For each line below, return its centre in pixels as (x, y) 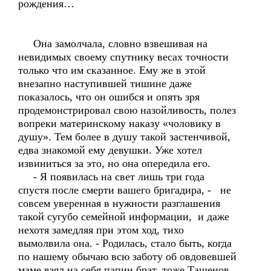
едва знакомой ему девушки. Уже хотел (110, 150)
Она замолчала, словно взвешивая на (113, 44)
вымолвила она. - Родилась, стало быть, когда (125, 243)
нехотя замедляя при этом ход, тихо (101, 230)
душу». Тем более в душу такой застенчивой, (124, 137)
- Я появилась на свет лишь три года (111, 177)
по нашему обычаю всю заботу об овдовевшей (127, 256)
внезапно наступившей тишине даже (105, 83)
